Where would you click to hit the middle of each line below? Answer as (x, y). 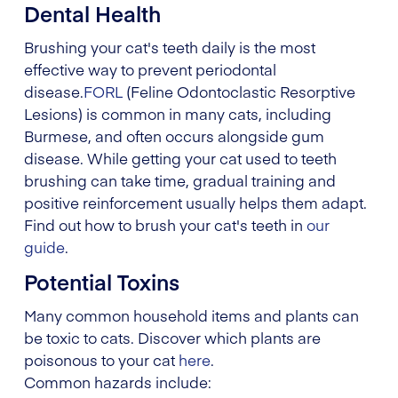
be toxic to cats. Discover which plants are (172, 337)
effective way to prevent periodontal (150, 69)
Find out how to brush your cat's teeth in (165, 224)
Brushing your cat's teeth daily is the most (170, 47)
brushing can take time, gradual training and (180, 180)
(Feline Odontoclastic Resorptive (239, 91)
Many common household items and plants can (191, 315)
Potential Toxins (102, 281)
